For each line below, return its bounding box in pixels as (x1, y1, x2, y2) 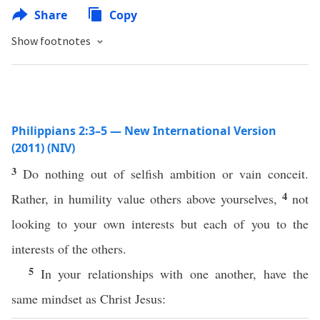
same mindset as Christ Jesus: (11, 290, 166, 307)
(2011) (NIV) (11, 140, 75, 156)
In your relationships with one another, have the (40, 265, 309, 282)
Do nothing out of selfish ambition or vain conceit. (23, 165, 309, 182)
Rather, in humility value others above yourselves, (11, 190, 282, 207)
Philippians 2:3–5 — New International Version (11, 123, 276, 139)
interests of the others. (11, 240, 126, 257)
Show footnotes (11, 34, 93, 48)
